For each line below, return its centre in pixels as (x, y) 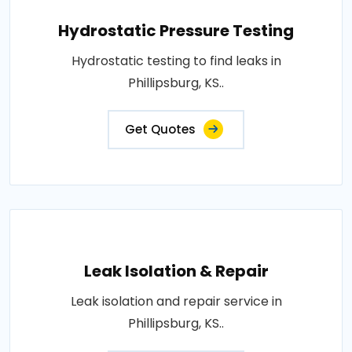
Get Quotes (160, 129)
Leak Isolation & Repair (176, 271)
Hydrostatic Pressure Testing (176, 31)
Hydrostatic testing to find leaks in (176, 61)
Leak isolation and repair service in (176, 301)
